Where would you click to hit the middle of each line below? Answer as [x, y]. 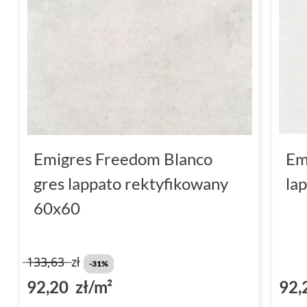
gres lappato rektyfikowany [131, 183]
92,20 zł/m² [70, 286]
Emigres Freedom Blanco [123, 158]
